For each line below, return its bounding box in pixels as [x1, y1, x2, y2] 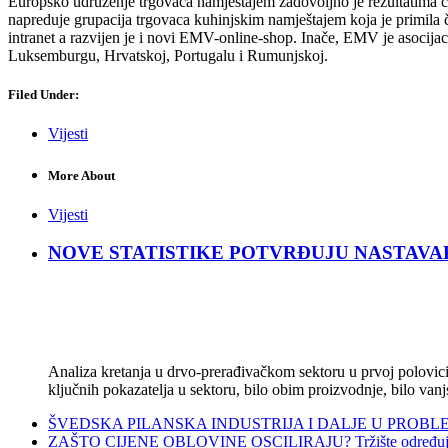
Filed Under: [8, 87, 79, 103]
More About [48, 167, 115, 183]
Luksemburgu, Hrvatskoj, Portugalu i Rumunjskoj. [8, 47, 328, 65]
